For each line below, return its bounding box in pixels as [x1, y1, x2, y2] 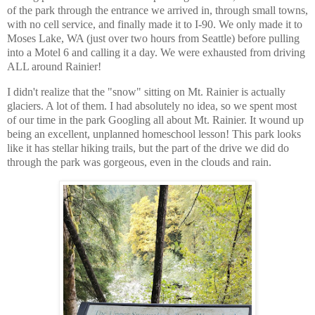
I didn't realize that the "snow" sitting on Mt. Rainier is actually [7, 85, 285, 98]
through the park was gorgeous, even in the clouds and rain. [7, 155, 274, 168]
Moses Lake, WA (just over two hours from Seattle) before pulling [7, 32, 300, 45]
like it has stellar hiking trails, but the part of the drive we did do [7, 141, 289, 154]
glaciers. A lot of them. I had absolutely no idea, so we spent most [7, 99, 297, 112]
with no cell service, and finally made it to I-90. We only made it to [7, 18, 302, 31]
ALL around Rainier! [7, 60, 101, 73]
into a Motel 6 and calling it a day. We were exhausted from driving [7, 46, 305, 59]
